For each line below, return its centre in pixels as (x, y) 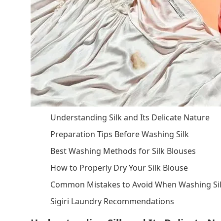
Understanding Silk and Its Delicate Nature (130, 117)
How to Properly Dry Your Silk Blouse (119, 168)
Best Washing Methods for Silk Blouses (123, 151)
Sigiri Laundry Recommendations (112, 201)
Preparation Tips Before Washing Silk (120, 134)
